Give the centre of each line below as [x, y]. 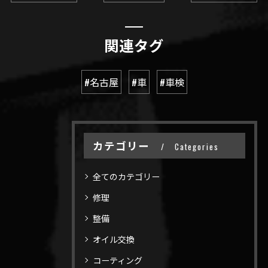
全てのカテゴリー [127, 176]
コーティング [118, 260]
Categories [197, 146]
